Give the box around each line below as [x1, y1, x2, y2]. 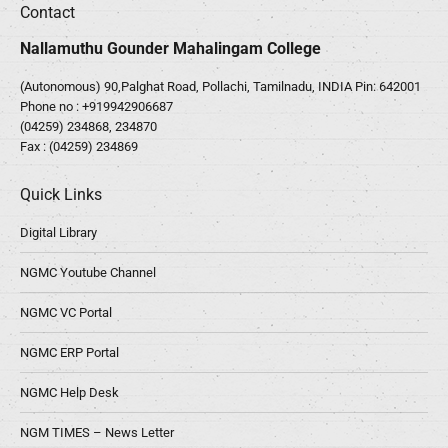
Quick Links [20, 185, 102, 205]
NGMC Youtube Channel [20, 265, 156, 281]
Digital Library [20, 225, 97, 241]
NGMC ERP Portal [20, 345, 119, 361]
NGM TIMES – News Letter [20, 425, 174, 441]
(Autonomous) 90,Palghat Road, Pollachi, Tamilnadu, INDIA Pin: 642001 [20, 79, 421, 95]
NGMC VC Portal [20, 305, 112, 321]
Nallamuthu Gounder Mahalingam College [20, 39, 321, 59]
